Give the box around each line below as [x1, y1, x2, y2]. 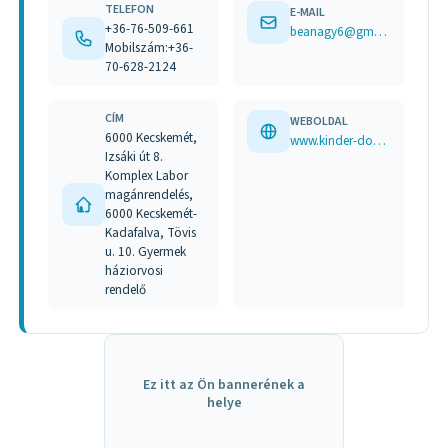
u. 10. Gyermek [105, 242, 187, 262]
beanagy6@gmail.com [374, 21, 388, 41]
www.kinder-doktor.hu [373, 131, 387, 151]
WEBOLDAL [290, 113, 349, 131]
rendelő [105, 280, 147, 300]
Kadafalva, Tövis [105, 223, 197, 243]
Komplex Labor [105, 166, 189, 186]
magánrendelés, [105, 185, 194, 205]
